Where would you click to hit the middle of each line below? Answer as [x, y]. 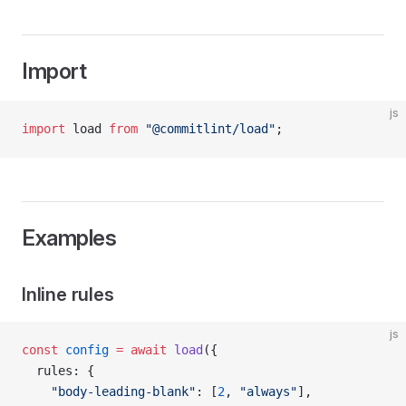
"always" [268, 391]
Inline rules [68, 295]
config [83, 350]
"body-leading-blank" [109, 391]
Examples [69, 238]
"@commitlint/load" [207, 129]
